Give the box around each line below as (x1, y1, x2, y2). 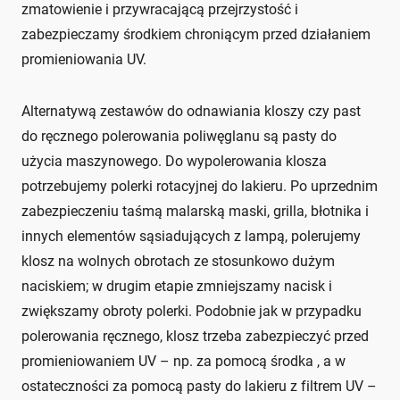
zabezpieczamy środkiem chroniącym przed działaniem (21, 26, 371, 44)
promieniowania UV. (21, 51, 146, 69)
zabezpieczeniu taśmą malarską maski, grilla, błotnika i (21, 203, 369, 221)
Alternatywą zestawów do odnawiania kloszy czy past (21, 103, 361, 121)
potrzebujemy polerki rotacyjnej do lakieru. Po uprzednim (21, 178, 378, 196)
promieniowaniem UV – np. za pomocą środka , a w (21, 353, 346, 371)
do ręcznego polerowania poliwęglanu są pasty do (21, 128, 337, 146)
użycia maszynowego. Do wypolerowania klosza (21, 153, 327, 171)
